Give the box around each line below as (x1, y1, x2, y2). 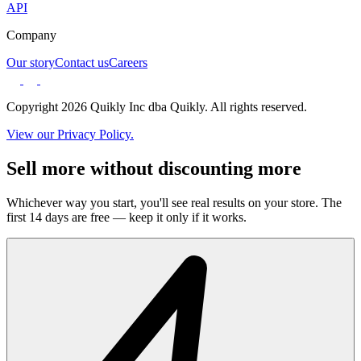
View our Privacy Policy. (6, 127, 134, 141)
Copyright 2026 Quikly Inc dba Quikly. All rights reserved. (6, 99, 307, 114)
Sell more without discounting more (6, 157, 301, 179)
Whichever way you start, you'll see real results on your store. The (6, 195, 342, 210)
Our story (6, 55, 55, 69)
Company (6, 27, 56, 42)
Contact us (55, 55, 109, 69)
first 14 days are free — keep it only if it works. (6, 210, 247, 224)
